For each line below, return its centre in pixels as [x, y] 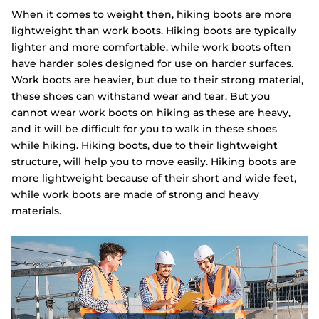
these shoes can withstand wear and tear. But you [141, 96]
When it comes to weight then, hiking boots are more [152, 15]
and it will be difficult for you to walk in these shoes [144, 129]
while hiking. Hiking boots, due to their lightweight [145, 146]
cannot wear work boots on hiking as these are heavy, [151, 113]
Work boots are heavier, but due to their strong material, [157, 80]
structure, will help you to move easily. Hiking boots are [154, 162]
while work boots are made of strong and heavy [135, 195]
